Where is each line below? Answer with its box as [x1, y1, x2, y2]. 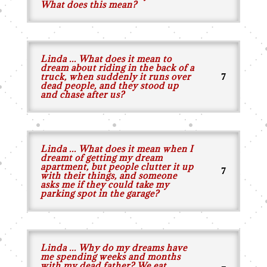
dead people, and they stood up [40, 80, 179, 91]
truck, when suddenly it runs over [40, 71, 191, 82]
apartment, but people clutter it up [40, 161, 194, 172]
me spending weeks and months [40, 251, 181, 262]
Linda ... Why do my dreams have [40, 242, 187, 253]
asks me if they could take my [40, 179, 169, 190]
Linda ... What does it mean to [40, 53, 172, 64]
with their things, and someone [40, 170, 177, 181]
